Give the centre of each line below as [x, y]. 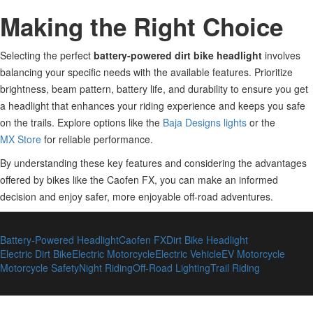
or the [261, 122]
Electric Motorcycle [114, 254]
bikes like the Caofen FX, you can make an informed [161, 180]
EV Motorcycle [253, 254]
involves [281, 55]
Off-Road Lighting [172, 268]
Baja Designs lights [205, 122]
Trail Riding [235, 268]
